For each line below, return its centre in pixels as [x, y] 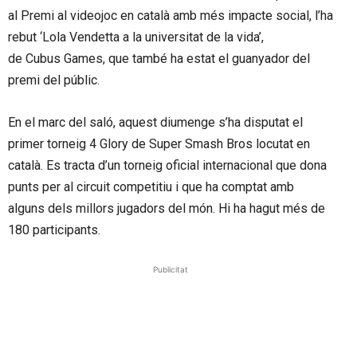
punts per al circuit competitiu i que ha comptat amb [151, 187]
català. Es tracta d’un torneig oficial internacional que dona [167, 166]
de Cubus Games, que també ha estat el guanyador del [159, 59]
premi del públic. [54, 80]
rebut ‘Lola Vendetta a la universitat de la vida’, [136, 37]
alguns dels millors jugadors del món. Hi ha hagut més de [167, 209]
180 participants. [54, 230]
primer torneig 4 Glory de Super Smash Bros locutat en [159, 144]
